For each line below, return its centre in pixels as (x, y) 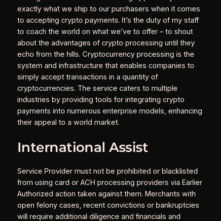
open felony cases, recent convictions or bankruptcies (108, 205)
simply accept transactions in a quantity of (87, 77)
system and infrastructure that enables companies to (106, 66)
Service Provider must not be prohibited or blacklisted (107, 171)
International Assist (82, 147)
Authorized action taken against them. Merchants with (106, 194)
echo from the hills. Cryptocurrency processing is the (106, 55)
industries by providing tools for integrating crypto (101, 100)
